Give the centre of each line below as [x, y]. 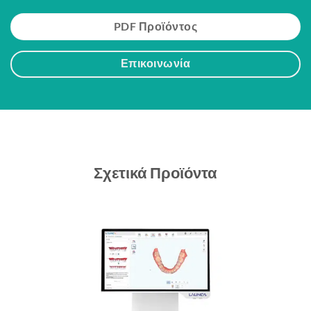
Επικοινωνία [155, 64]
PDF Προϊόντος [155, 26]
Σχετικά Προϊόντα [155, 173]
